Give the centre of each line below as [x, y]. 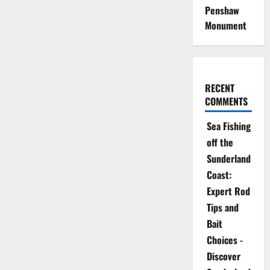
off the [220, 142]
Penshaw [222, 10]
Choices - [224, 240]
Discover [223, 256]
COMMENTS [226, 101]
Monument [225, 25]
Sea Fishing [228, 126]
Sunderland [228, 159]
